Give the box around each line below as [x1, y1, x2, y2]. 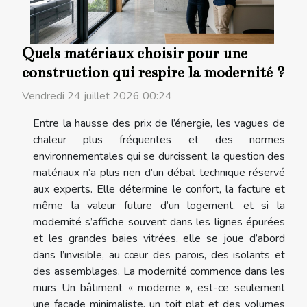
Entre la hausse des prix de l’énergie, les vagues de [33, 115, 285, 131]
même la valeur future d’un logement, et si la [33, 197, 285, 213]
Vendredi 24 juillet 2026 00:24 [22, 88, 172, 103]
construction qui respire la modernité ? [22, 63, 285, 82]
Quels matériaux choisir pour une [22, 44, 247, 62]
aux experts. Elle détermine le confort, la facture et [33, 181, 285, 197]
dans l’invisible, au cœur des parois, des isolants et [33, 247, 285, 262]
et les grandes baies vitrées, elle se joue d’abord [33, 230, 285, 246]
